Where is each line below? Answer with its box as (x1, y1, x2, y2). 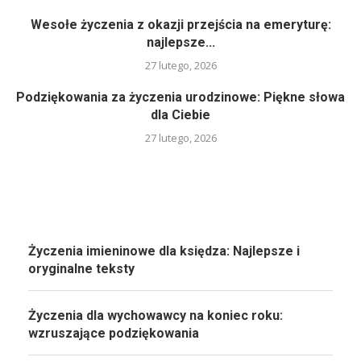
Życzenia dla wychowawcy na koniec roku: (28, 308, 283, 323)
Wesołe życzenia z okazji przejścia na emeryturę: (30, 17, 331, 32)
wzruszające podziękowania (28, 326, 199, 341)
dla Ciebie (151, 107, 210, 122)
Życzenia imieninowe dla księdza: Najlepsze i (28, 243, 300, 259)
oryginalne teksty (28, 261, 135, 276)
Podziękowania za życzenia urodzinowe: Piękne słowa (16, 89, 345, 105)
